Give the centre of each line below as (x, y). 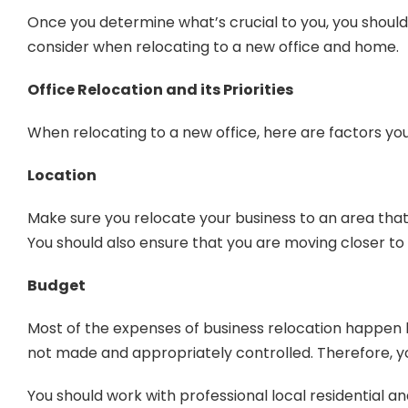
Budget (56, 286)
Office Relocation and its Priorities (160, 90)
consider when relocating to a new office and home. (213, 47)
